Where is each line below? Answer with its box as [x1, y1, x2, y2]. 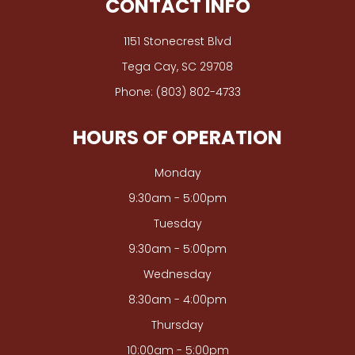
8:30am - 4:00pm [128, 292, 227, 308]
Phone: [114, 84, 156, 101]
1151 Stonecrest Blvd [124, 33, 231, 50]
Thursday [151, 317, 204, 334]
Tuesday [153, 216, 202, 232]
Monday [154, 165, 201, 181]
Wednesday [143, 266, 212, 283]
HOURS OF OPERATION [73, 124, 282, 151]
